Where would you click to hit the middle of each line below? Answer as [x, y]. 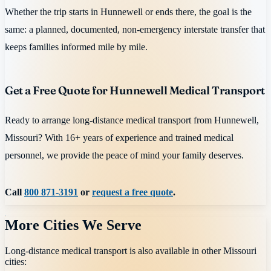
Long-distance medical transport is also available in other [114, 251]
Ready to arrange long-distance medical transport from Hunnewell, [132, 120]
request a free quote [132, 192]
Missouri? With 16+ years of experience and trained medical [119, 138]
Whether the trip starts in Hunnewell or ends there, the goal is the [128, 12]
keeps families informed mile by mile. [76, 47]
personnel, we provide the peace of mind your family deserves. [124, 155]
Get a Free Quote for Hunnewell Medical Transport [135, 91]
